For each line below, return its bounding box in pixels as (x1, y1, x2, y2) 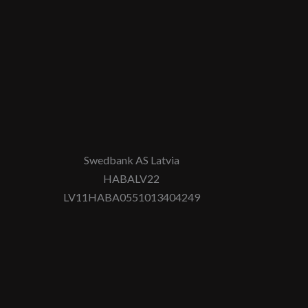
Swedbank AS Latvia (83, 153, 181, 167)
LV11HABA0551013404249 (63, 190, 202, 204)
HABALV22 (103, 172, 162, 186)
